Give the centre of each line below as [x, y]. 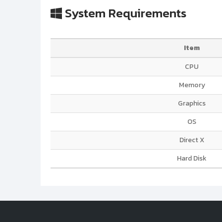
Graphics [192, 103]
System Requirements [124, 13]
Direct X [192, 140]
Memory [192, 85]
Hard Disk [192, 158]
